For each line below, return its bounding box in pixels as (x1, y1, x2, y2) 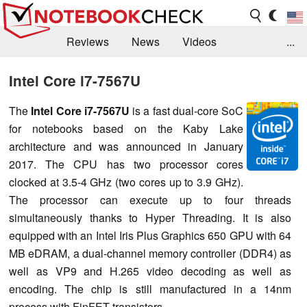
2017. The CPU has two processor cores (9, 156, 243, 172)
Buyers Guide (126, 64, 193, 80)
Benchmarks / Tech (11, 64, 103, 80)
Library (11, 94, 45, 110)
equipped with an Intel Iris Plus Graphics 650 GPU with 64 (9, 227, 291, 243)
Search (67, 94, 102, 110)
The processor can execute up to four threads (9, 191, 291, 208)
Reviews (66, 34, 109, 50)
